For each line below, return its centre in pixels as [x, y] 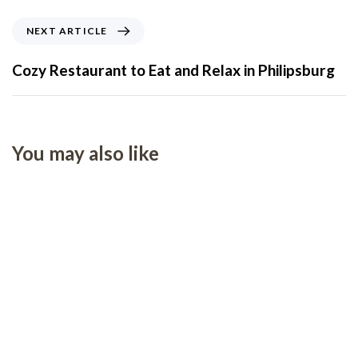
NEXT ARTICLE [67, 30]
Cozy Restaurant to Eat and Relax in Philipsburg [173, 70]
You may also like [86, 153]
